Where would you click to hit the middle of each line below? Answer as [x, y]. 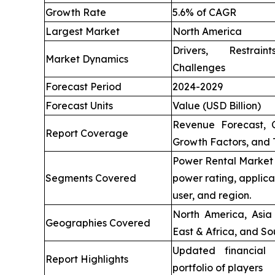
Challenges [199, 68]
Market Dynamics [87, 59]
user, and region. [212, 196]
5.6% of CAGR [204, 13]
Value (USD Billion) [217, 106]
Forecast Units [79, 106]
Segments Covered [91, 178]
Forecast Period [83, 87]
